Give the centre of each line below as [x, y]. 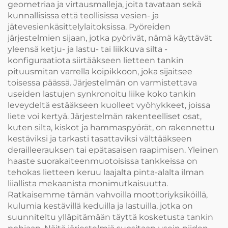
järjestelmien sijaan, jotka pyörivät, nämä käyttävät [110, 38]
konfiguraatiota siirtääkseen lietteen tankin [96, 61]
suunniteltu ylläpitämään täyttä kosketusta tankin [110, 217]
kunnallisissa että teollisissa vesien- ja [83, 16]
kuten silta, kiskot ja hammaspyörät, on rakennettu [111, 128]
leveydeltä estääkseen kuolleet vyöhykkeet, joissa [109, 105]
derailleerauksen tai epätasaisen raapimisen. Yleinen [113, 150]
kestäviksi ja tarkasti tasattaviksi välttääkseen [100, 139]
